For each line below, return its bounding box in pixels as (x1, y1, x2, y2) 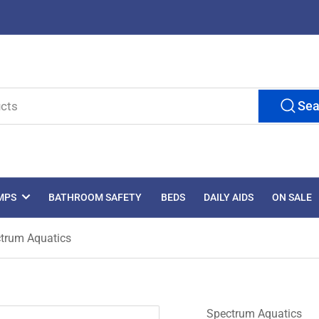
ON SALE (272, 192, 313, 204)
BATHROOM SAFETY (48, 192, 142, 204)
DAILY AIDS (204, 192, 253, 204)
